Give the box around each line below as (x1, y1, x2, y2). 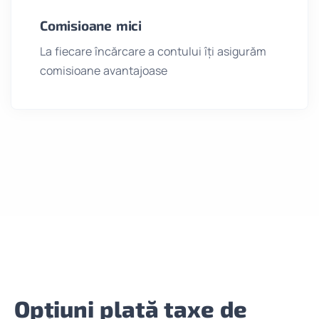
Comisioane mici (40, 17, 142, 34)
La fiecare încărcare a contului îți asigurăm (40, 43, 266, 60)
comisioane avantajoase (40, 63, 167, 79)
